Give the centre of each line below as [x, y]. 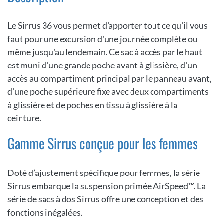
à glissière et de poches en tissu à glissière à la [92, 105]
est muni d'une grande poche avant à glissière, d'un [102, 65]
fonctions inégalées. [45, 212]
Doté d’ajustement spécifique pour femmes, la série [104, 173]
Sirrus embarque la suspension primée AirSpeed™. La [107, 186]
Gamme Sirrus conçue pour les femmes [102, 143]
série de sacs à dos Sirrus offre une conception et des [105, 199]
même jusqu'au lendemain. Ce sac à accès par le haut [105, 52]
